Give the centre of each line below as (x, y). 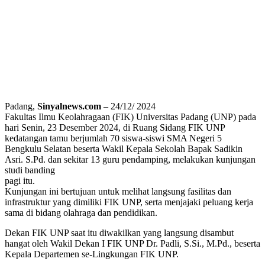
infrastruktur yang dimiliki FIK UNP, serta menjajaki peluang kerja (129, 202)
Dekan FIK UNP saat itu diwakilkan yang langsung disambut (119, 232)
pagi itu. (20, 180)
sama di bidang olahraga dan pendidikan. (81, 212)
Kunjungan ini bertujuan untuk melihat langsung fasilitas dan (118, 191)
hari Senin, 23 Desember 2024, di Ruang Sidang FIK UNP (115, 127)
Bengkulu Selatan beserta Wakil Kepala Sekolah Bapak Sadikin (124, 148)
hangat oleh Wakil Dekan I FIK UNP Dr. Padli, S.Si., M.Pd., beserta (132, 243)
